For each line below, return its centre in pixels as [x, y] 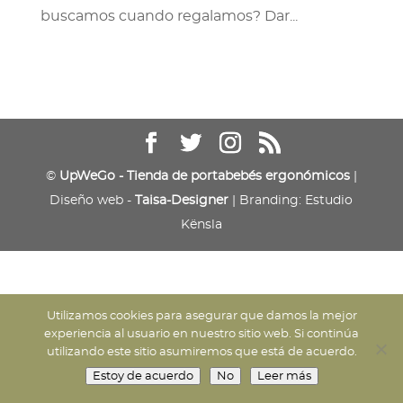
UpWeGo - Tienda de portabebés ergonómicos [204, 176]
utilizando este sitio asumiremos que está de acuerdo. [201, 352]
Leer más [284, 376]
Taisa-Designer [182, 201]
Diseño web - [93, 201]
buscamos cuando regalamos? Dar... [169, 16]
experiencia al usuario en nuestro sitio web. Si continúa [201, 334]
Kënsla [201, 225]
